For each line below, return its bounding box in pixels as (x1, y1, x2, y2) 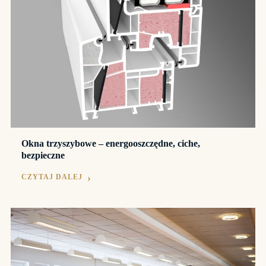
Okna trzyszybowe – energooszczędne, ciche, (21, 138, 200, 149)
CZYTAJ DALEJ (21, 173, 83, 182)
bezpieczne (21, 150, 65, 161)
